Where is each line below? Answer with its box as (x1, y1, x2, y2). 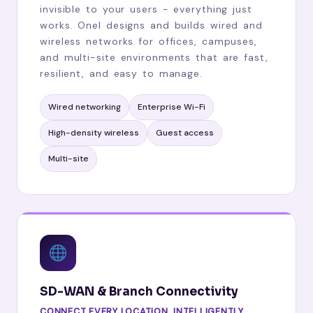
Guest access (156, 126, 214, 138)
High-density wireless (48, 126, 139, 138)
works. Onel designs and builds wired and (40, 18, 263, 31)
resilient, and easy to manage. (40, 66, 203, 80)
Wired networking (48, 101, 121, 112)
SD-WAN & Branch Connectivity (40, 284, 238, 299)
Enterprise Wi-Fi (138, 101, 205, 112)
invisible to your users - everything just (40, 2, 252, 15)
